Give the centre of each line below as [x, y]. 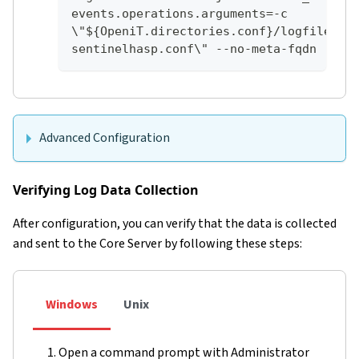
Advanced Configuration [105, 137]
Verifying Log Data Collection [106, 190]
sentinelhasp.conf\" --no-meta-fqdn [194, 48]
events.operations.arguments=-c [179, 13]
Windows [72, 304]
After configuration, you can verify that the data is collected [175, 223]
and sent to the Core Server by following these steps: [157, 243]
